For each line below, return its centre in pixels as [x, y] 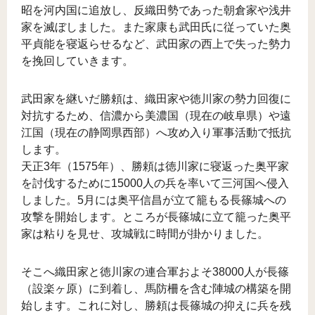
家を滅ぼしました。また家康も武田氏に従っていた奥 [156, 27]
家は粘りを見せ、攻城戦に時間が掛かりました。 [145, 234]
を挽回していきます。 [77, 61]
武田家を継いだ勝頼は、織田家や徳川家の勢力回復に [156, 99]
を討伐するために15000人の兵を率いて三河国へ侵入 [155, 184]
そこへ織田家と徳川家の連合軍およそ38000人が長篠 [155, 272]
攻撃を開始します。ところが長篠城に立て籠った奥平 [156, 217]
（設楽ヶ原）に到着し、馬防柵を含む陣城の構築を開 [156, 289]
